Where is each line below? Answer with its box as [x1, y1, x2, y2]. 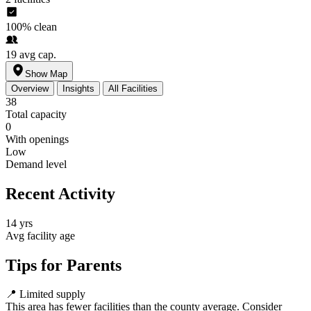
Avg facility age [6, 229, 75, 242]
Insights [62, 83, 94, 94]
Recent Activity [6, 184, 115, 203]
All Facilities [108, 83, 158, 94]
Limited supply [19, 288, 85, 301]
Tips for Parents [6, 255, 121, 274]
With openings [6, 133, 69, 145]
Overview [11, 83, 49, 94]
